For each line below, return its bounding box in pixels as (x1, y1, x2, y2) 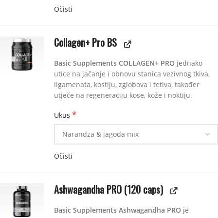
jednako (174, 58, 202, 68)
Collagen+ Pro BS (54, 35, 117, 50)
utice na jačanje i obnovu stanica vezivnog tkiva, (54, 69, 210, 79)
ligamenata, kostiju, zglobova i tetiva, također (54, 80, 200, 90)
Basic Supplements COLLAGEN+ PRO (54, 58, 175, 68)
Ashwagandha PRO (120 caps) (54, 182, 163, 197)
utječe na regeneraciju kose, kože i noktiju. (54, 91, 192, 100)
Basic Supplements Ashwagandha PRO (54, 205, 181, 215)
